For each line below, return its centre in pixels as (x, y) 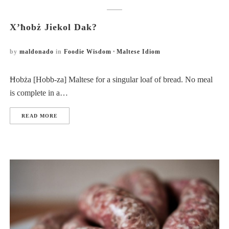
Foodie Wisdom (88, 51)
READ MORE (40, 116)
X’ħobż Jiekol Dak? (54, 27)
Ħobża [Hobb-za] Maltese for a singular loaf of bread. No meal (111, 79)
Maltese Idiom (139, 51)
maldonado (37, 51)
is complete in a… (39, 93)
